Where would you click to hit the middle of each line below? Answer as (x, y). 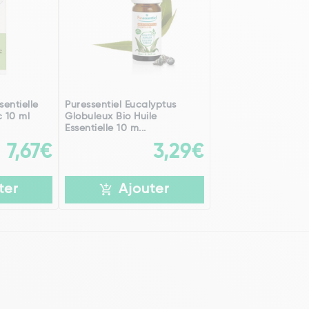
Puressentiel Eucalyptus (121, 105)
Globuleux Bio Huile (111, 117)
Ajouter (144, 190)
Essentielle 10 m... (106, 128)
